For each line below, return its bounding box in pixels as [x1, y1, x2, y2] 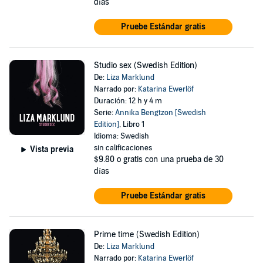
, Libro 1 [119, 120, 144, 129]
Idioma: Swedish [93, 131, 149, 141]
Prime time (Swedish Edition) [93, 230, 200, 240]
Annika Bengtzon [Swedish [114, 108, 206, 117]
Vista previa [29, 144, 73, 154]
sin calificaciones [93, 143, 152, 153]
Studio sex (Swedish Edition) [93, 60, 197, 70]
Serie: [93, 108, 115, 117]
